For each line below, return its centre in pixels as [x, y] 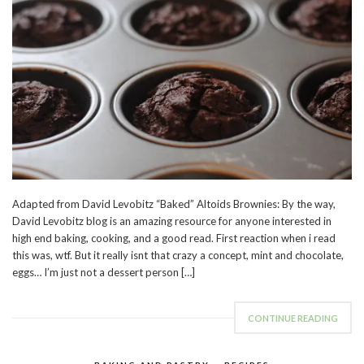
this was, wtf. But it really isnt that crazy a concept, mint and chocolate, [178, 256]
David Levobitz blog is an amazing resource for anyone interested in [172, 221]
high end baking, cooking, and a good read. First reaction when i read [174, 238]
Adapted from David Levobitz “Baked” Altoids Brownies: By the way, [174, 204]
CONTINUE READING [293, 318]
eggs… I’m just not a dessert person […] [104, 273]
